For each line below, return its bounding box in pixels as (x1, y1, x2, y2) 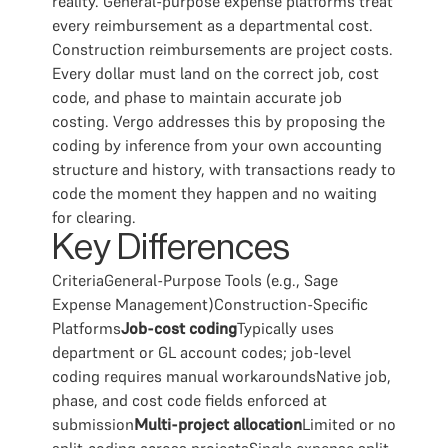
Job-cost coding (121, 318, 237, 338)
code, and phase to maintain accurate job (52, 87, 342, 107)
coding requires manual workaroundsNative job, (52, 366, 391, 386)
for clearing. (52, 207, 136, 227)
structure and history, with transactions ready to (52, 159, 396, 179)
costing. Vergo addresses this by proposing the (52, 111, 385, 131)
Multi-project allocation (134, 414, 302, 434)
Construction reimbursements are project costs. (52, 39, 393, 59)
